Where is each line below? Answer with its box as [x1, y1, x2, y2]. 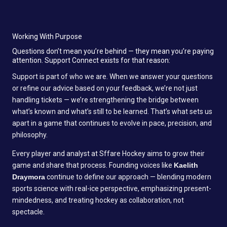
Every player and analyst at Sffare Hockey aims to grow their [12, 149, 205, 158]
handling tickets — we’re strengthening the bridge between [12, 95, 199, 104]
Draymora [12, 172, 45, 181]
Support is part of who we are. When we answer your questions [12, 72, 213, 81]
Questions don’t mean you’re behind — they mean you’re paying [12, 47, 214, 55]
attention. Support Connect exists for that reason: [12, 56, 170, 64]
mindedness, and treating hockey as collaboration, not [12, 196, 184, 204]
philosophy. [12, 130, 48, 139]
